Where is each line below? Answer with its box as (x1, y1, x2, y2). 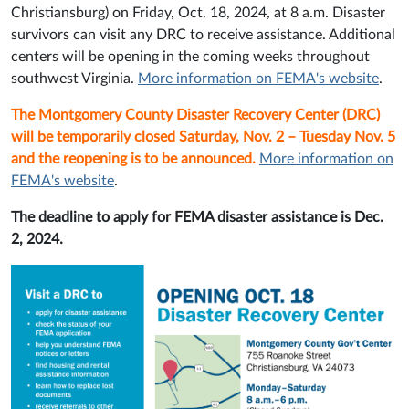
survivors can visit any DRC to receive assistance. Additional (11, 27, 395, 43)
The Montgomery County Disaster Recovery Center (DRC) (11, 108, 380, 123)
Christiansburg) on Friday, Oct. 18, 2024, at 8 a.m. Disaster (11, 5, 385, 21)
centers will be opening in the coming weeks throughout (11, 49, 370, 65)
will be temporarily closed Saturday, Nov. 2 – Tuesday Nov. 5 (11, 130, 395, 145)
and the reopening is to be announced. (11, 152, 259, 167)
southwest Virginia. (11, 71, 138, 87)
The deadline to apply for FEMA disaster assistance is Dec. (11, 210, 383, 225)
